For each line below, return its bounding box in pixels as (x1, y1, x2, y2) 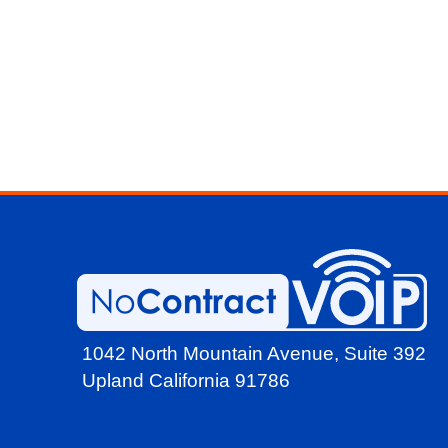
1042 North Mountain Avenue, (82, 343, 345, 364)
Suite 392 (344, 343, 427, 364)
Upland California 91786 (82, 370, 291, 391)
